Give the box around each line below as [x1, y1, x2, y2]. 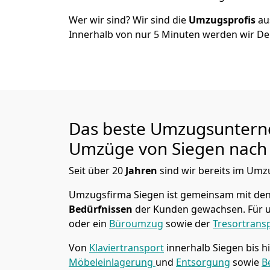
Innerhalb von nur [69, 28, 154, 41]
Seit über [69, 164, 112, 177]
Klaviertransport [89, 241, 164, 254]
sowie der [163, 217, 213, 230]
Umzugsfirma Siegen [69, 188, 165, 201]
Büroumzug [109, 217, 163, 230]
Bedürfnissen [69, 202, 135, 216]
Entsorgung [176, 256, 230, 269]
